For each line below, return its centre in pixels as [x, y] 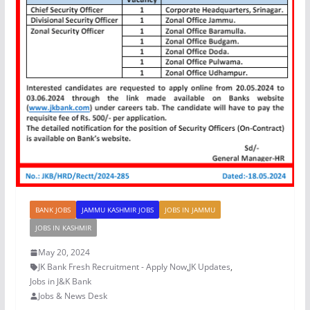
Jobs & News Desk [72, 296]
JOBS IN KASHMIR [63, 228]
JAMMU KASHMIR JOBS [117, 210]
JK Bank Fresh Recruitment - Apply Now [112, 267]
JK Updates [209, 267]
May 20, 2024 [64, 253]
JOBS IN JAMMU [190, 210]
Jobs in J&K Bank [60, 282]
